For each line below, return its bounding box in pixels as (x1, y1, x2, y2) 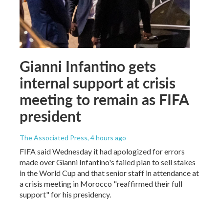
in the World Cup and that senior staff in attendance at (20, 168, 199, 177)
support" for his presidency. (20, 189, 111, 199)
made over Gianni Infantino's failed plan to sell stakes (20, 157, 196, 167)
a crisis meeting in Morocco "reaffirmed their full (20, 178, 182, 188)
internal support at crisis (20, 72, 175, 93)
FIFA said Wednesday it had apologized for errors (20, 146, 185, 156)
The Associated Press (20, 133, 88, 142)
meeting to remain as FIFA (20, 88, 189, 109)
